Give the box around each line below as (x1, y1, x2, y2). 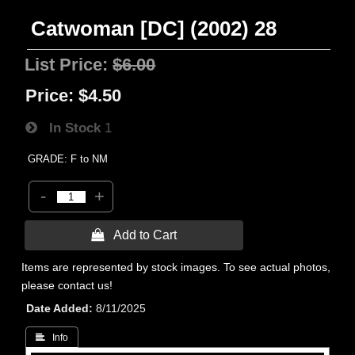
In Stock (37, 120, 101, 136)
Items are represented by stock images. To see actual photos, (21, 261, 331, 273)
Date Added (26, 302, 90, 315)
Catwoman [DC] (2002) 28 (31, 17, 277, 40)
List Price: (25, 55, 113, 74)
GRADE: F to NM (28, 153, 109, 165)
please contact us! (21, 279, 113, 292)
